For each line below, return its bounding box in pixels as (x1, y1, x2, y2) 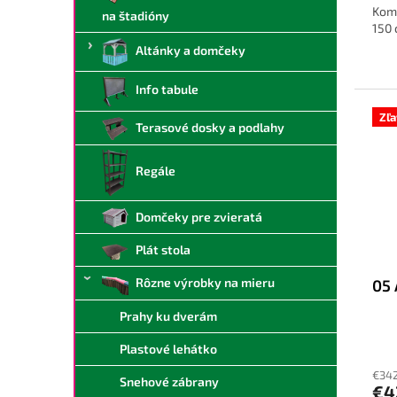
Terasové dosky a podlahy (136, 119, 284, 135)
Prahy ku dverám (120, 308, 217, 324)
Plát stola (136, 242, 191, 258)
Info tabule (136, 82, 198, 97)
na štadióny (102, 7, 169, 23)
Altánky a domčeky (136, 42, 245, 58)
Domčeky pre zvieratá (136, 208, 262, 224)
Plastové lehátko (120, 341, 217, 357)
